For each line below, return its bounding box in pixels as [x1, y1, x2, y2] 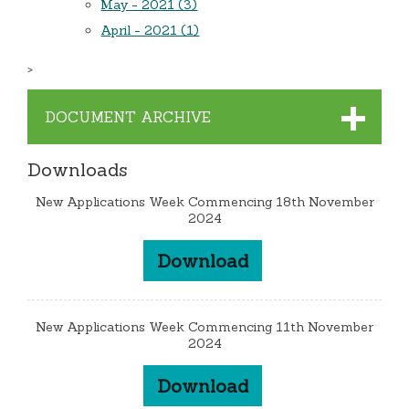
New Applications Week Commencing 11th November [36, 319, 373, 336]
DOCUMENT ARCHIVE [46, 108, 212, 127]
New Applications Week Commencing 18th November [35, 194, 374, 211]
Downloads [27, 158, 129, 182]
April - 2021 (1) [100, 22, 200, 39]
